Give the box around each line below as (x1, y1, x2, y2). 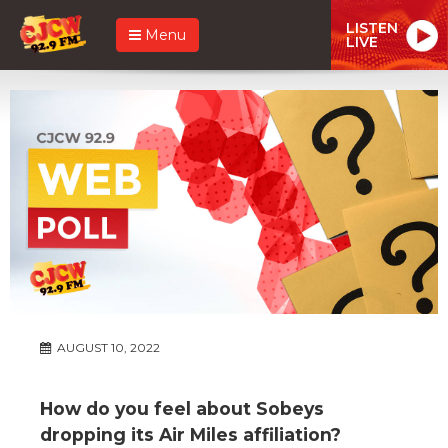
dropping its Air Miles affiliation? (40, 423, 341, 445)
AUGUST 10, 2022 (54, 339, 160, 355)
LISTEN (346, 18, 398, 37)
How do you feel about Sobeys (40, 397, 324, 419)
